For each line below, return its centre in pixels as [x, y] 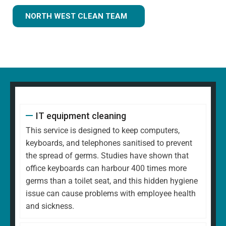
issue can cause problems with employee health [111, 193]
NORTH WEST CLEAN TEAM [76, 16]
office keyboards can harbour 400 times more [106, 168]
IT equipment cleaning [81, 116]
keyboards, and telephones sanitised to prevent [109, 143]
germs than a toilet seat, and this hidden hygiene [112, 181]
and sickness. [50, 206]
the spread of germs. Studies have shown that [107, 155]
